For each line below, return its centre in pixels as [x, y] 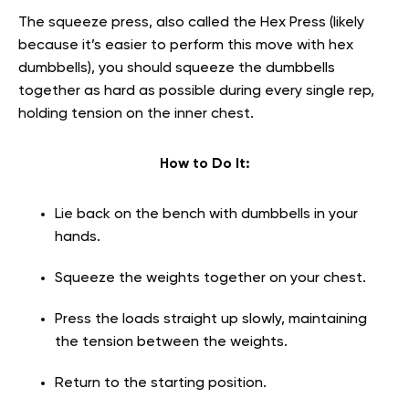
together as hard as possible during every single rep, [196, 92]
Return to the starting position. [163, 384]
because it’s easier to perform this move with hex [186, 46]
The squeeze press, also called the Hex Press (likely [191, 23]
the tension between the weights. [171, 343]
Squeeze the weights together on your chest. [212, 279]
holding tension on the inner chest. [136, 115]
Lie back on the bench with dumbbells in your [206, 215]
